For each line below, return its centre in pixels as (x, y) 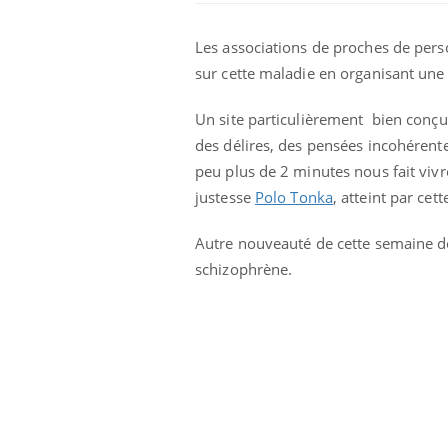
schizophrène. (244, 268)
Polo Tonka (293, 196)
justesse (225, 196)
